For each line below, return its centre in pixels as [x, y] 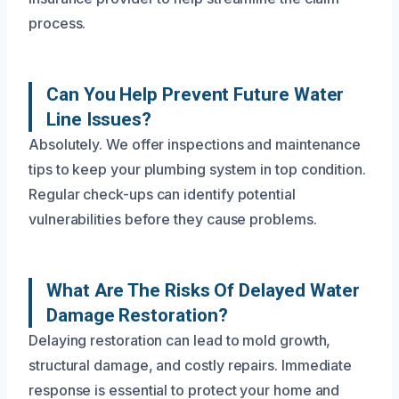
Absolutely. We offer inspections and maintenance [195, 144]
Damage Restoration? [137, 315]
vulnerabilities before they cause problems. [173, 219]
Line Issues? [99, 119]
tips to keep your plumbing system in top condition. [197, 169]
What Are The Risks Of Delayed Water [204, 290]
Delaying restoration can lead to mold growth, [180, 340]
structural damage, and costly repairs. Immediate [191, 365]
